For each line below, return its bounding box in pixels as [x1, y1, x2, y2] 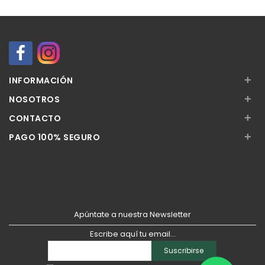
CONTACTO [9, 112, 61, 125]
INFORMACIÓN [9, 75, 73, 87]
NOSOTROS [9, 93, 60, 106]
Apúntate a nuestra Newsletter [74, 209, 191, 221]
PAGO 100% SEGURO [9, 131, 100, 144]
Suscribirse [164, 245, 203, 256]
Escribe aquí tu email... [89, 228, 176, 240]
